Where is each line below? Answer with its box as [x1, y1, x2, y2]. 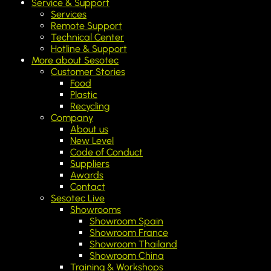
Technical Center [51, 31, 124, 43]
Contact [70, 181, 105, 192]
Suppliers [70, 158, 109, 169]
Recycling [70, 100, 109, 112]
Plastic [70, 89, 97, 100]
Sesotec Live [51, 192, 105, 204]
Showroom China [90, 250, 164, 261]
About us [70, 123, 108, 135]
